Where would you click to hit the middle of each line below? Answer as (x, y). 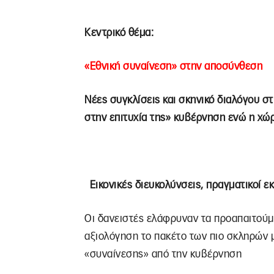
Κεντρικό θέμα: (119, 33)
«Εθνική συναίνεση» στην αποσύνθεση (173, 67)
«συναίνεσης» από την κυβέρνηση (163, 254)
